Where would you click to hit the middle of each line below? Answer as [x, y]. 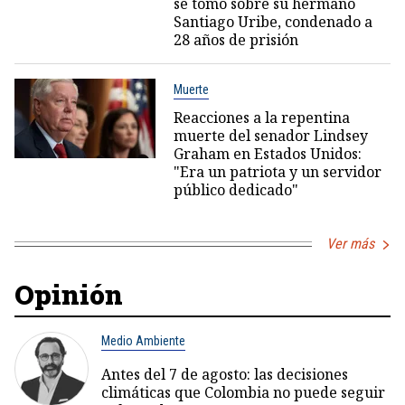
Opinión [69, 295]
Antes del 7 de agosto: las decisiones [225, 375]
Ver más [350, 244]
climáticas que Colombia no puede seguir [243, 393]
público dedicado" [235, 190]
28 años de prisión [235, 40]
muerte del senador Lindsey [270, 136]
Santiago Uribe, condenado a [273, 22]
